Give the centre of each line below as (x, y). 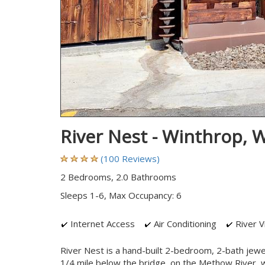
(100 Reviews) (130, 159)
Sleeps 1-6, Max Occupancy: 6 (121, 195)
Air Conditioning (184, 224)
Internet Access (101, 224)
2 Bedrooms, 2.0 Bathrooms (118, 177)
